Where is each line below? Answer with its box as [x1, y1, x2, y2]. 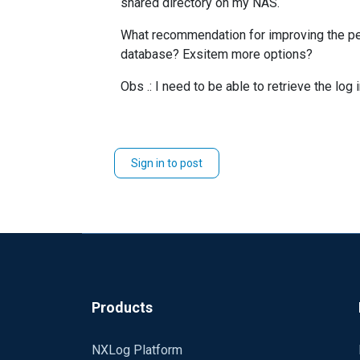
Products [92, 299, 153, 316]
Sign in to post [131, 157, 202, 170]
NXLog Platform [92, 342, 182, 358]
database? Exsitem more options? [121, 47, 313, 62]
